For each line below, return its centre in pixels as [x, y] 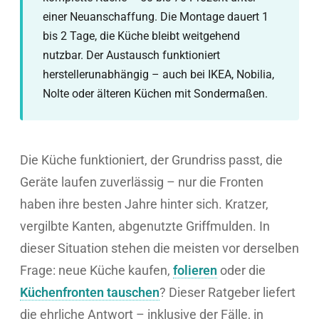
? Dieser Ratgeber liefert [228, 292]
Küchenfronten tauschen [90, 292]
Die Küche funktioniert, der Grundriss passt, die [151, 160]
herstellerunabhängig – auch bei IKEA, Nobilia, [158, 74]
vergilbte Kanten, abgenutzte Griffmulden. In [145, 226]
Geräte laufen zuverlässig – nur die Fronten [142, 182]
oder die [241, 270]
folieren [195, 270]
